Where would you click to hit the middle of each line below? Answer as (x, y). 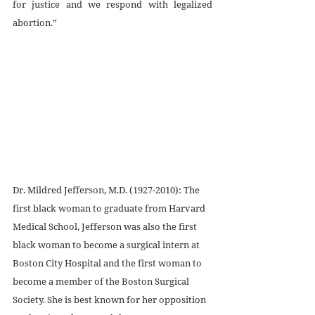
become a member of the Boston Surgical (102, 281)
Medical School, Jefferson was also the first (106, 226)
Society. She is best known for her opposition (110, 299)
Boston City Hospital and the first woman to (108, 263)
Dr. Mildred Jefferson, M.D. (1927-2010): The (107, 189)
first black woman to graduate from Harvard (110, 208)
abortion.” (35, 22)
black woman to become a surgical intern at (107, 244)
